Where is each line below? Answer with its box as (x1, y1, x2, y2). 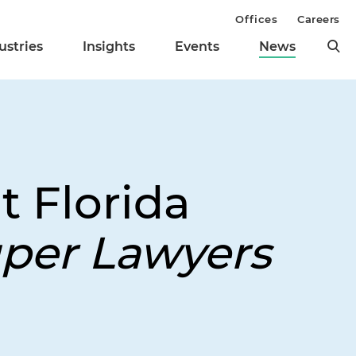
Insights (83, 39, 135, 55)
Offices (235, 13, 278, 25)
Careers (297, 13, 340, 25)
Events (175, 39, 219, 55)
